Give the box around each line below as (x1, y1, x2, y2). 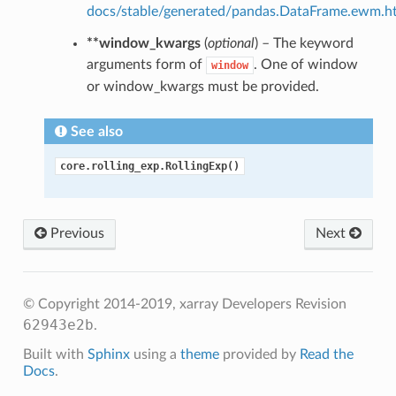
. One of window (253, 57, 358, 72)
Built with (22, 347, 88, 362)
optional (207, 36, 255, 51)
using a (129, 347, 180, 362)
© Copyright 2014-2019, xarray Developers (22, 297, 295, 312)
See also (70, 125, 123, 140)
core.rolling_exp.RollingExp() (59, 160, 240, 173)
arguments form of (86, 57, 206, 72)
